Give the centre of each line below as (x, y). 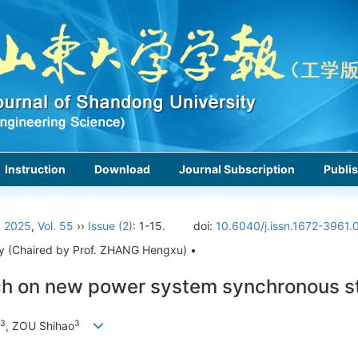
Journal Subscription (237, 169)
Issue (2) (110, 226)
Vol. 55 (56, 226)
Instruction (35, 169)
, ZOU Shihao (40, 326)
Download (122, 169)
